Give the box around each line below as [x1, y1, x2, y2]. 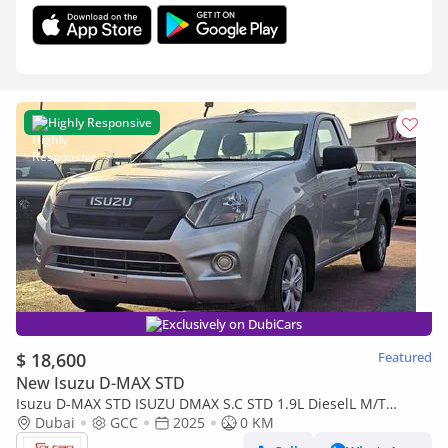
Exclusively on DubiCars [162, 315, 302, 333]
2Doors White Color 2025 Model [16, 413, 227, 432]
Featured [378, 348, 432, 366]
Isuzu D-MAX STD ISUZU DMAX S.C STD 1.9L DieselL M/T [16, 394, 386, 413]
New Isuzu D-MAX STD [16, 372, 185, 394]
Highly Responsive [48, 114, 152, 131]
